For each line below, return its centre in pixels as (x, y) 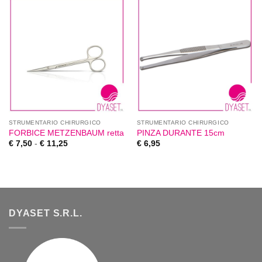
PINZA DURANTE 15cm (180, 133)
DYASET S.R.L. (46, 213)
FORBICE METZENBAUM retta (66, 133)
